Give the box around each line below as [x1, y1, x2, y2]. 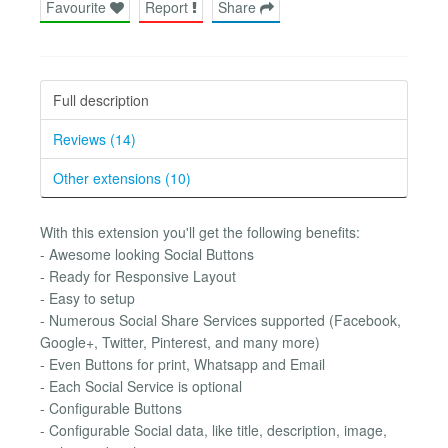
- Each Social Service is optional [40, 375, 242, 396]
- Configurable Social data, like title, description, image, [40, 419, 387, 440]
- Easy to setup [40, 287, 135, 308]
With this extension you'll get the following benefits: [40, 221, 360, 242]
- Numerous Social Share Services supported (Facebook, [40, 309, 401, 330]
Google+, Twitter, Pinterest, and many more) [40, 331, 320, 352]
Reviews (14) [53, 128, 136, 149]
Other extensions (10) [53, 167, 191, 188]
